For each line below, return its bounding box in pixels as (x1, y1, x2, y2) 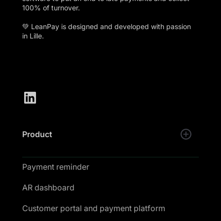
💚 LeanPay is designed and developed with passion (22, 22, 191, 31)
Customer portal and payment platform (22, 203, 165, 213)
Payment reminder (22, 161, 89, 172)
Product (22, 129, 52, 139)
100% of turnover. (22, 3, 80, 12)
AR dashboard (22, 182, 74, 192)
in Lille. (22, 31, 44, 40)
